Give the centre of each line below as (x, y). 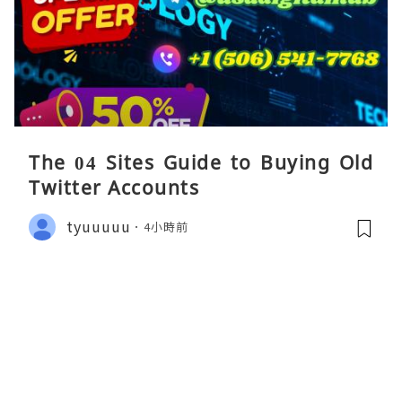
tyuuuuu (99, 227)
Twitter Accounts (114, 187)
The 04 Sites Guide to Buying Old (201, 162)
